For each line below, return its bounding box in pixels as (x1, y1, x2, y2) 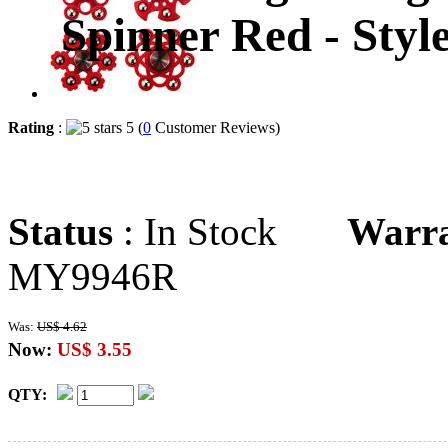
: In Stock (113, 210, 347, 253)
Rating (8, 119, 54, 136)
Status (8, 210, 113, 253)
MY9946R (8, 255, 177, 298)
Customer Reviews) (151, 119, 292, 136)
